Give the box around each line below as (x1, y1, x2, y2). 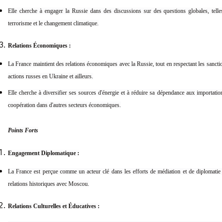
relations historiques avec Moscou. (8, 180, 89, 188)
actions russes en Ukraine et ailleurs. (8, 73, 93, 80)
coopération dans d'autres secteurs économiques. (8, 102, 121, 109)
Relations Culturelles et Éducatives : (8, 203, 100, 210)
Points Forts (8, 127, 38, 134)
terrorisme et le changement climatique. (8, 20, 99, 27)
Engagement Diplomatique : (8, 150, 79, 157)
